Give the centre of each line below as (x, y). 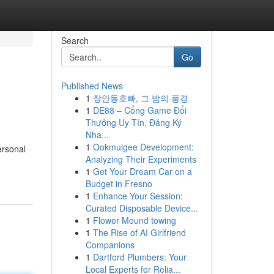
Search (75, 40)
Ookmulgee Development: (143, 147)
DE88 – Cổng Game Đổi (139, 110)
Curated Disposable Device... (142, 208)
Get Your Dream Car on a (142, 171)
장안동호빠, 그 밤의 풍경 (140, 98)
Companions (110, 245)
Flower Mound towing (134, 220)
